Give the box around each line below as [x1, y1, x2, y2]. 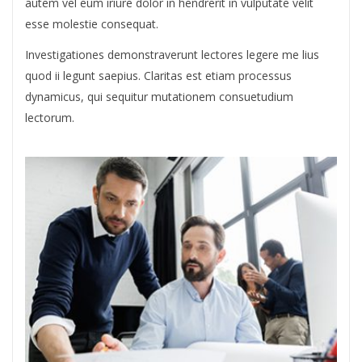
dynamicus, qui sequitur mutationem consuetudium [25, 89, 293, 104]
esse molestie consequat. [25, 16, 158, 32]
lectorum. [25, 110, 74, 125]
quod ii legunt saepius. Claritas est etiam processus [25, 68, 292, 83]
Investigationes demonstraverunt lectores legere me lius [25, 47, 319, 62]
